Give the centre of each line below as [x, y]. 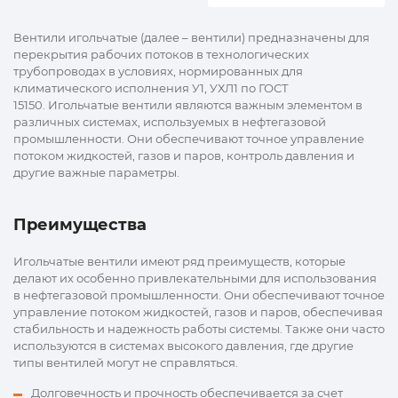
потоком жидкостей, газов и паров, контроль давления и [184, 155]
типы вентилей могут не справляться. [127, 362]
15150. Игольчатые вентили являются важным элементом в [188, 104]
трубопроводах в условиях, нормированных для [158, 71]
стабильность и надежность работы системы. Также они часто [199, 328]
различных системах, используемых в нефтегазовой [170, 121]
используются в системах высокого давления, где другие [183, 345]
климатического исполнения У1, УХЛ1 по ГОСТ [151, 88]
